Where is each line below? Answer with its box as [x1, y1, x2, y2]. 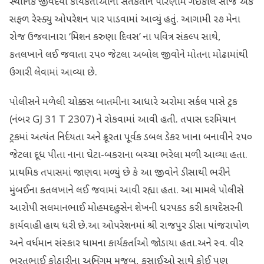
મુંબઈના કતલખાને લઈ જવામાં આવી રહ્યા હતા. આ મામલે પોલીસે [9, 184, 244, 198]
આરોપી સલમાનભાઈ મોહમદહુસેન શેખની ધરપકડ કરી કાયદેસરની [9, 202, 243, 216]
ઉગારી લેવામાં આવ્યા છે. [9, 67, 97, 80]
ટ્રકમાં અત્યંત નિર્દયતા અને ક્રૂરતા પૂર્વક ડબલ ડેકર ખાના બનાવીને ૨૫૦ [9, 131, 252, 145]
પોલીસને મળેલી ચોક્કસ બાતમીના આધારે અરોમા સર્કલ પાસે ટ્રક [9, 96, 237, 110]
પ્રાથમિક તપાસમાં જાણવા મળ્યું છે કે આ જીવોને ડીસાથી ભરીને [9, 167, 230, 180]
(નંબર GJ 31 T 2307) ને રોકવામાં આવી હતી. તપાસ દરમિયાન [9, 114, 236, 127]
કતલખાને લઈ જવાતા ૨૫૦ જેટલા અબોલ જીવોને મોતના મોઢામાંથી [9, 49, 248, 62]
